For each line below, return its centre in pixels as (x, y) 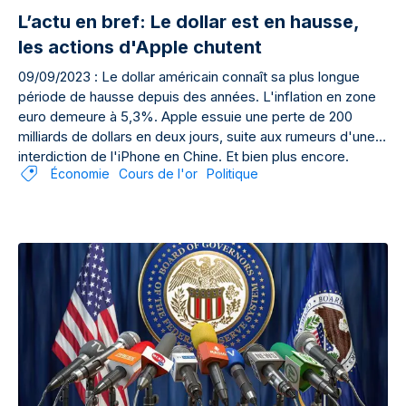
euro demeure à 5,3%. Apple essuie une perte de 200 (185, 116)
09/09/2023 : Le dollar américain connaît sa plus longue (189, 77)
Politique (232, 174)
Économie (80, 174)
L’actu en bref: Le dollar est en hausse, (189, 22)
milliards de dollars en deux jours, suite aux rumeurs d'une (197, 136)
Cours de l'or (158, 174)
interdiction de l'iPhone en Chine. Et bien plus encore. (184, 156)
